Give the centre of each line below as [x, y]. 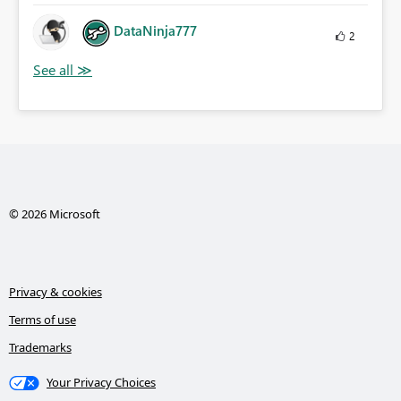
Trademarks [40, 348]
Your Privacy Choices [102, 383]
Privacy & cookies [55, 292]
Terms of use [42, 320]
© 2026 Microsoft [54, 214]
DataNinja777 [155, 31]
